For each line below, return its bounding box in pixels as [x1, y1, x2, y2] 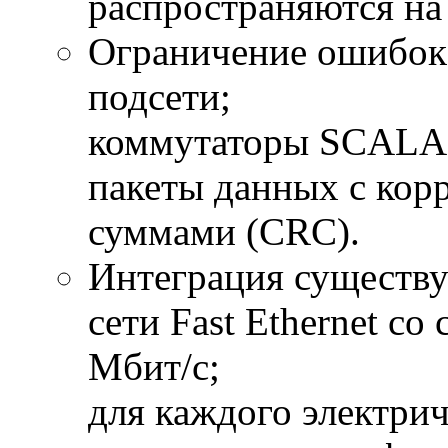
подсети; [88, 75, 241, 119]
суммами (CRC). [88, 210, 360, 254]
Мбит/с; [88, 345, 220, 389]
